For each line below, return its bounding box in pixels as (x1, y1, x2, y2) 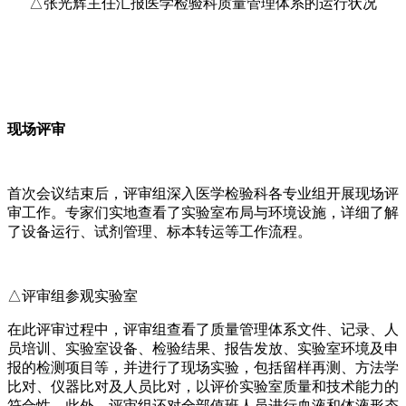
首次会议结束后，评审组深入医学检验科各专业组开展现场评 (7, 185, 399, 201)
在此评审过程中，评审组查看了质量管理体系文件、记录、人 (7, 321, 399, 337)
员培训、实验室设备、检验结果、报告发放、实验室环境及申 (7, 340, 399, 356)
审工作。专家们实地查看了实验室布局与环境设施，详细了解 (7, 204, 399, 220)
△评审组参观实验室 (7, 287, 138, 304)
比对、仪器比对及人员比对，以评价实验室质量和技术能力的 (7, 378, 399, 394)
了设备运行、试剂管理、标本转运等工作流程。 (7, 223, 312, 239)
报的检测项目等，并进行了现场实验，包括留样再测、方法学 (7, 359, 399, 375)
